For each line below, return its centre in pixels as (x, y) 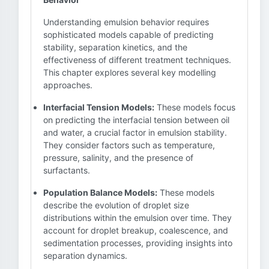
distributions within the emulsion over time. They (138, 218)
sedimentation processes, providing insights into (138, 243)
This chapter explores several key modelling (130, 72)
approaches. (68, 85)
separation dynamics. (85, 255)
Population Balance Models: (100, 192)
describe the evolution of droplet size (116, 205)
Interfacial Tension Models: (99, 107)
